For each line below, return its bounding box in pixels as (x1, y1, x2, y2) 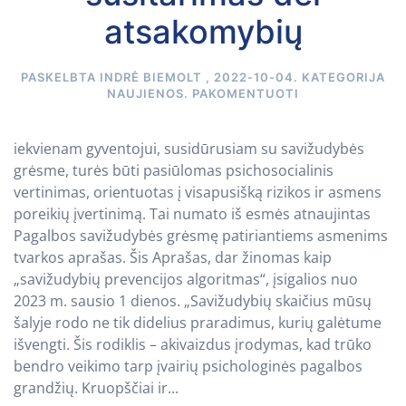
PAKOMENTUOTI (192, 85, 299, 101)
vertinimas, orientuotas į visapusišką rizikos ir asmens (14, 181, 382, 202)
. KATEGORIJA (294, 69, 385, 84)
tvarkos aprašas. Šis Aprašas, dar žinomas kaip (14, 246, 332, 267)
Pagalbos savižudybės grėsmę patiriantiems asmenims (14, 225, 388, 246)
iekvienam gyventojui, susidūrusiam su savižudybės (14, 138, 364, 159)
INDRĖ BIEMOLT (100, 69, 202, 84)
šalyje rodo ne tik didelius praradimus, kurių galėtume (14, 312, 382, 333)
